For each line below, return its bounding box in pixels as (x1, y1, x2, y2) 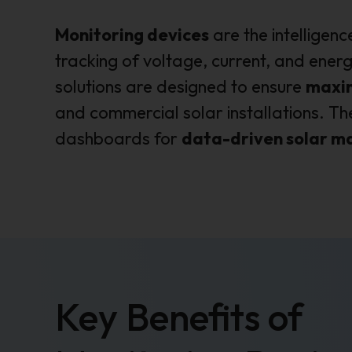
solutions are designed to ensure (55, 75, 306, 98)
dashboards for (55, 127, 181, 150)
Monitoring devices (55, 24, 209, 46)
